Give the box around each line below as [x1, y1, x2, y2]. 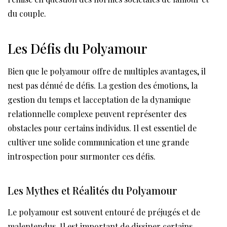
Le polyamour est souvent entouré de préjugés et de [8, 207, 200, 218]
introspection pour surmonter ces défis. [8, 151, 156, 162]
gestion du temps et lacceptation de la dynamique [8, 94, 191, 105]
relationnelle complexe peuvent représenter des [8, 108, 186, 120]
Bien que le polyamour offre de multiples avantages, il [8, 66, 206, 77]
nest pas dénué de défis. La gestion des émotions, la [8, 80, 198, 91]
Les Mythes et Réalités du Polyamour [8, 183, 177, 198]
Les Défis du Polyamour [8, 40, 147, 58]
